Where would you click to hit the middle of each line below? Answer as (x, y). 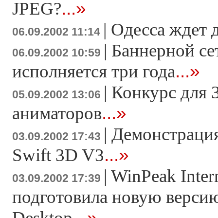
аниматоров (57, 113)
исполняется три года (94, 71)
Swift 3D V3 (58, 155)
